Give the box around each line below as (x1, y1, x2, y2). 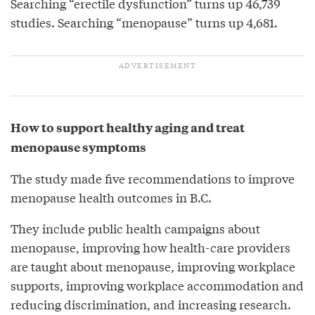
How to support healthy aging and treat (11, 118, 245, 136)
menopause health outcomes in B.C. (11, 188, 212, 206)
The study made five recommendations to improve (11, 169, 295, 187)
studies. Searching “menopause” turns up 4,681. (11, 13, 278, 31)
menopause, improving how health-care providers (11, 238, 290, 256)
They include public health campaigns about (11, 219, 260, 237)
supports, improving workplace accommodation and (11, 276, 304, 294)
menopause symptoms (11, 138, 146, 155)
